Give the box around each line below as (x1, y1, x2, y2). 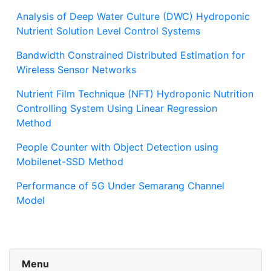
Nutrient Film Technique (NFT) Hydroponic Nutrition (16, 87, 253, 100)
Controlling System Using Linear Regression (16, 102, 217, 114)
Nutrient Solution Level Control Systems (16, 24, 200, 37)
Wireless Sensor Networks (16, 63, 136, 76)
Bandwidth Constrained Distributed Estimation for (16, 48, 245, 61)
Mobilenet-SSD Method (16, 155, 123, 168)
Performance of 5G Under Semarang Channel (16, 179, 224, 192)
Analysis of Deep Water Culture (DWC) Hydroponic (16, 10, 250, 22)
